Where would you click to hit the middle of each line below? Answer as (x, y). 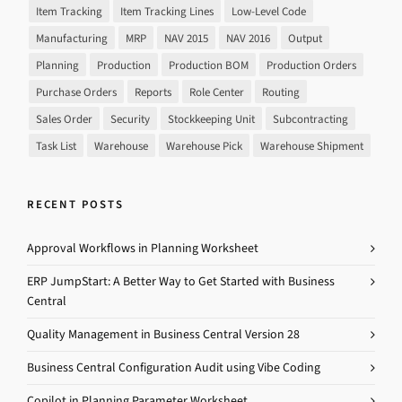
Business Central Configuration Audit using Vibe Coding (174, 368)
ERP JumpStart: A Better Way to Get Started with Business (181, 282)
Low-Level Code (269, 12)
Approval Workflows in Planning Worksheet (143, 249)
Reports (153, 92)
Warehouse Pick (204, 146)
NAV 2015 (186, 39)
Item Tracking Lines (167, 12)
